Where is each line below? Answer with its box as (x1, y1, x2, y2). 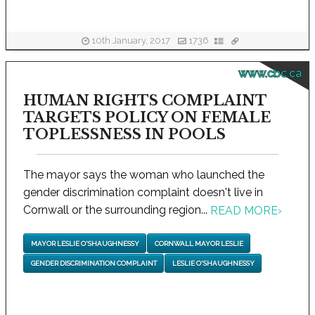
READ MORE (210, 204, 278, 218)
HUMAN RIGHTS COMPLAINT (23, 92, 266, 109)
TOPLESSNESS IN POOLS (23, 126, 226, 143)
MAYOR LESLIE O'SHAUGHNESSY (30, 239, 139, 247)
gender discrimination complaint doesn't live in (23, 186, 263, 199)
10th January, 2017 (89, 35, 173, 46)
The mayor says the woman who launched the (23, 168, 264, 181)
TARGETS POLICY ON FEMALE (23, 109, 271, 126)
